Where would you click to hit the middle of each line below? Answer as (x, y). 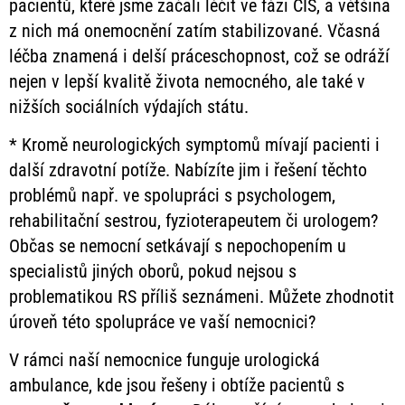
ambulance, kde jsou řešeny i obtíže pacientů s (177, 386)
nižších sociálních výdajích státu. (129, 106)
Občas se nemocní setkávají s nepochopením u (178, 246)
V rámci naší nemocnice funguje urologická (165, 360)
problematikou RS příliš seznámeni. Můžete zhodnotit (202, 297)
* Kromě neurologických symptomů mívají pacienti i (194, 145)
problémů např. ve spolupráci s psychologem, (172, 196)
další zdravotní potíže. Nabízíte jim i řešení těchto (188, 170)
